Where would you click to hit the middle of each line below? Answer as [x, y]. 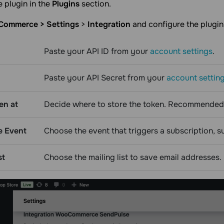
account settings [181, 51]
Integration [109, 24]
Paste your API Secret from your [105, 78]
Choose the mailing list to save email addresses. [133, 157]
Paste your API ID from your [97, 51]
